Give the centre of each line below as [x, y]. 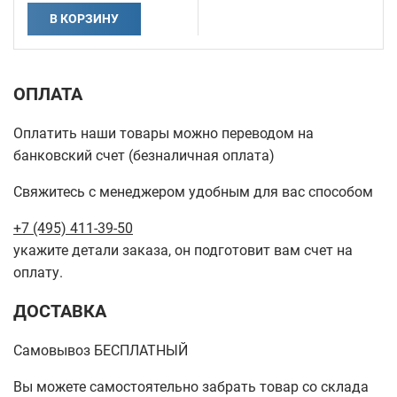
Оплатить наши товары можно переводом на [163, 133]
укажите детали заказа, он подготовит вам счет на [183, 250]
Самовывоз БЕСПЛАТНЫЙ [101, 350]
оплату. [38, 272]
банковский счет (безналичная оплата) [144, 155]
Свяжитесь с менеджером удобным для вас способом [193, 191]
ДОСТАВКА [60, 311]
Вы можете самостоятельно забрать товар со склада [191, 386]
